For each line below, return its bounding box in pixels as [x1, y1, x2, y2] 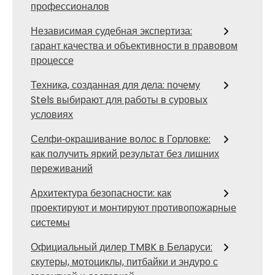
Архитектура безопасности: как [31, 186, 171, 200]
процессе [31, 53, 74, 68]
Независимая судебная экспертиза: [31, 24, 192, 38]
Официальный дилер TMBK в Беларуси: [31, 240, 212, 254]
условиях [31, 107, 73, 122]
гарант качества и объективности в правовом [31, 39, 238, 53]
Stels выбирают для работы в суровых [31, 93, 207, 107]
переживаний [31, 161, 93, 176]
